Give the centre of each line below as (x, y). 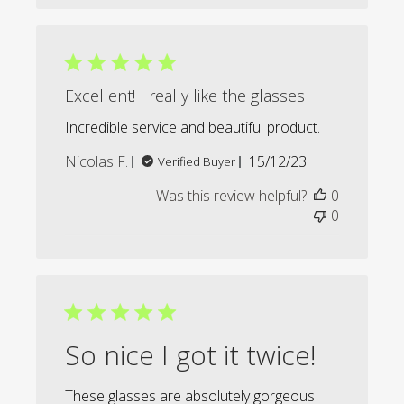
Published (308, 161)
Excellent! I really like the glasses (185, 96)
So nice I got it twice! (191, 355)
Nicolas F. (97, 162)
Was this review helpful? (231, 196)
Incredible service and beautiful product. (193, 128)
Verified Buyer (197, 162)
